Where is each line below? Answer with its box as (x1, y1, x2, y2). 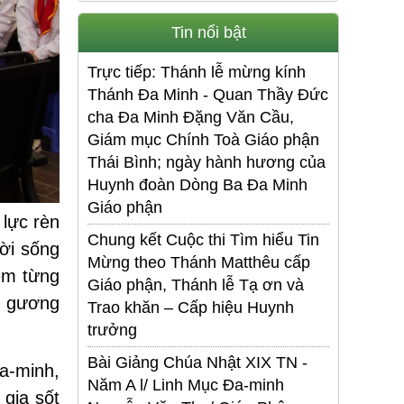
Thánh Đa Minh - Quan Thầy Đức (87, 86, 328, 105)
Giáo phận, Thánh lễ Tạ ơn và (87, 276, 304, 295)
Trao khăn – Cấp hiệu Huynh (87, 298, 294, 317)
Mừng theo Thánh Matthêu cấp (87, 253, 310, 272)
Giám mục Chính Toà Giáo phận (87, 131, 319, 150)
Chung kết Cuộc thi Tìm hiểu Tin (87, 231, 319, 250)
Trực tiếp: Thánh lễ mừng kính (87, 63, 306, 82)
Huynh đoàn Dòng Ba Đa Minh (87, 176, 308, 195)
